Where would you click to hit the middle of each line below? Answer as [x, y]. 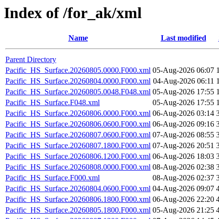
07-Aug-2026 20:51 [183, 146]
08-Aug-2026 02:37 [183, 178]
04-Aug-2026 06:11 [184, 81]
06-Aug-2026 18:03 [183, 156]
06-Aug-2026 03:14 [183, 113]
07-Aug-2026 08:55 [183, 135]
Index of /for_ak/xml [73, 13]
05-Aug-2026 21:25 [183, 210]
